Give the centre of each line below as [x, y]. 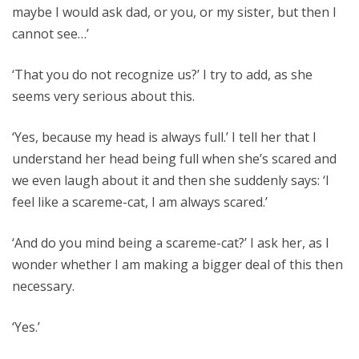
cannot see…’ [50, 34]
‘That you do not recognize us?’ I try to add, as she [162, 75]
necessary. [43, 286]
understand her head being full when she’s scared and [174, 159]
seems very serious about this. [103, 96]
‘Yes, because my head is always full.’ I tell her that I [164, 137]
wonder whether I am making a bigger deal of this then [177, 264]
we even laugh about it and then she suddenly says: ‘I [171, 180]
